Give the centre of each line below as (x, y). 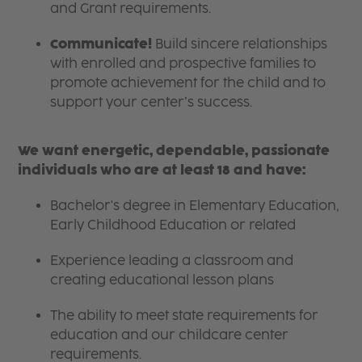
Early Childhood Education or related (173, 225)
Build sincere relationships (240, 44)
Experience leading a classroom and (172, 260)
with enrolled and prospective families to (183, 63)
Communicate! (101, 44)
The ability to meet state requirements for (185, 315)
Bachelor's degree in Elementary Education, (195, 205)
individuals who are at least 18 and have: (164, 170)
